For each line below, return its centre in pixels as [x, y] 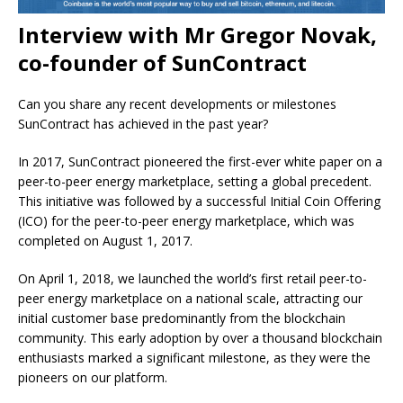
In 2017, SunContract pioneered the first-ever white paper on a [200, 162]
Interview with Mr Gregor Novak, [197, 35]
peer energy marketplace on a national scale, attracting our [190, 299]
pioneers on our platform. [93, 378]
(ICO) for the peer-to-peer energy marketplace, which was [186, 221]
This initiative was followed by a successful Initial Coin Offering [199, 201]
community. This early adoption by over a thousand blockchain [200, 338]
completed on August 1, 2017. [105, 241]
